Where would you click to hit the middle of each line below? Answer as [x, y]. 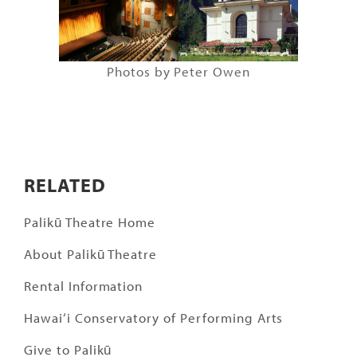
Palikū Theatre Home [90, 222]
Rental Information [84, 286]
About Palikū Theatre [91, 254]
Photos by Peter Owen [178, 72]
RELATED [65, 185]
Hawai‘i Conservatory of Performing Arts [154, 318]
